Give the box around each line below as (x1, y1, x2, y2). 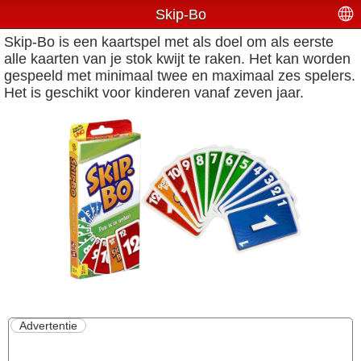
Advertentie (19, 319, 77, 332)
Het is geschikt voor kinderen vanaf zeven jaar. (4, 85, 304, 101)
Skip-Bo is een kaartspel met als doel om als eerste (4, 34, 334, 50)
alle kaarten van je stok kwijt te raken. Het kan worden (4, 51, 351, 67)
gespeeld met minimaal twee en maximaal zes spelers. (4, 68, 355, 84)
